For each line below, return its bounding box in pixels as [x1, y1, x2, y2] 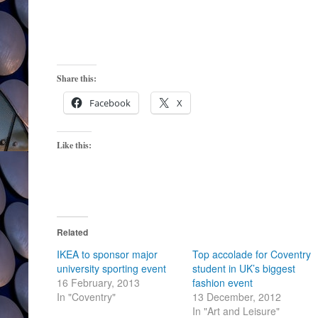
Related [57, 225, 88, 238]
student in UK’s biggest [192, 261, 296, 275]
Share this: [57, 72, 97, 84]
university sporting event [57, 261, 166, 275]
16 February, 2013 [57, 275, 140, 290]
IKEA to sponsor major [57, 246, 158, 261]
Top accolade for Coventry [192, 246, 312, 261]
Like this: [57, 138, 92, 151]
